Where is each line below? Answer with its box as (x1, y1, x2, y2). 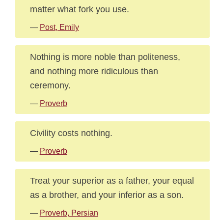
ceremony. (29, 80, 71, 90)
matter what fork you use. (29, 4, 129, 14)
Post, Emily (39, 23, 79, 31)
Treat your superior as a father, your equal (29, 175, 194, 186)
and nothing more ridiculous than (29, 66, 158, 76)
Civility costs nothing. (29, 128, 112, 138)
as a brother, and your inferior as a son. (29, 190, 184, 200)
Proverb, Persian (39, 209, 98, 217)
